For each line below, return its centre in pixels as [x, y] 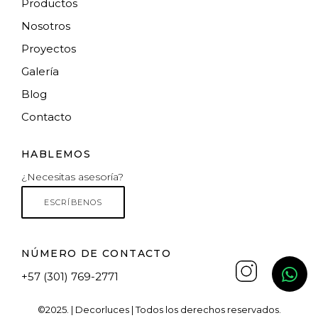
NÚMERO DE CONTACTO [97, 253]
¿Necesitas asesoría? [72, 176]
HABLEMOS [56, 154]
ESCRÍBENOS [73, 202]
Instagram [259, 281]
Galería [40, 71]
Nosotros [46, 26]
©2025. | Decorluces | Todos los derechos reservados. [159, 310]
